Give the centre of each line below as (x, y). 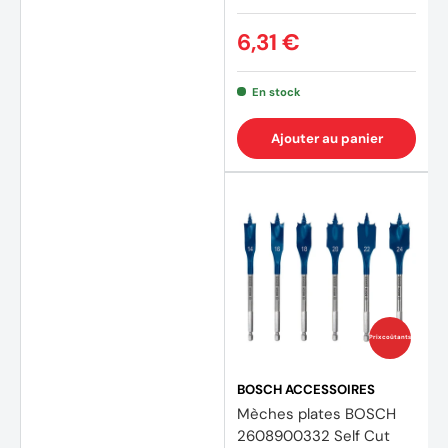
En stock (276, 91)
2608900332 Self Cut (313, 435)
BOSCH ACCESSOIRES (306, 389)
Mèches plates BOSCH (316, 413)
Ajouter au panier (326, 138)
